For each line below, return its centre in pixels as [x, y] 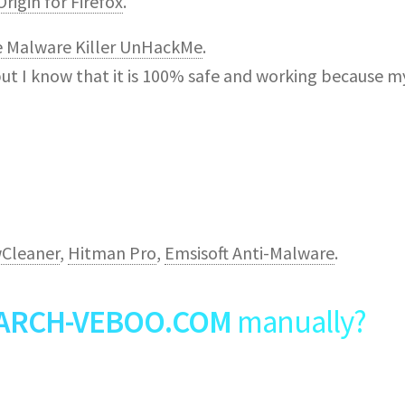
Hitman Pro [112, 253]
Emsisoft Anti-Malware [250, 253]
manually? [299, 322]
